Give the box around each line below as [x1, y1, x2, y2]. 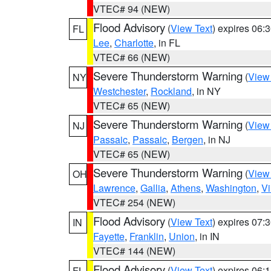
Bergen [172, 132, 203, 146]
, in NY [192, 84, 221, 98]
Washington [206, 181, 256, 195]
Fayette [93, 229, 125, 243]
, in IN [195, 229, 220, 243]
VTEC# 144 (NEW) [93, 244, 175, 258]
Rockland [151, 84, 192, 98]
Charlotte [114, 36, 154, 50]
